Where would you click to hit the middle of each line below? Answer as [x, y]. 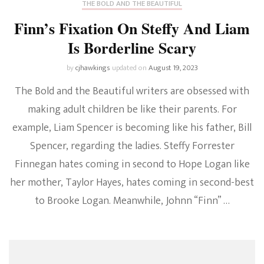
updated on [130, 68]
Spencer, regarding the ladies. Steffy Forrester [132, 146]
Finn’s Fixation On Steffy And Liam [132, 29]
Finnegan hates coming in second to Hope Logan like [132, 165]
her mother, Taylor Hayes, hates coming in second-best [132, 183]
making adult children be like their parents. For [132, 110]
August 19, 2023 [173, 68]
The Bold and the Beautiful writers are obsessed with [132, 92]
